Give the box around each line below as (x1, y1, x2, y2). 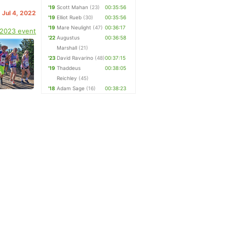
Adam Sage (57, 85, 85, 91)
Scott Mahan (57, 4, 89, 10)
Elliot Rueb (57, 14, 82, 20)
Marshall (57, 45, 78, 51)
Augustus (57, 34, 80, 41)
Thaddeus (57, 65, 81, 71)
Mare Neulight (57, 24, 92, 30)
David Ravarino (57, 55, 94, 61)
